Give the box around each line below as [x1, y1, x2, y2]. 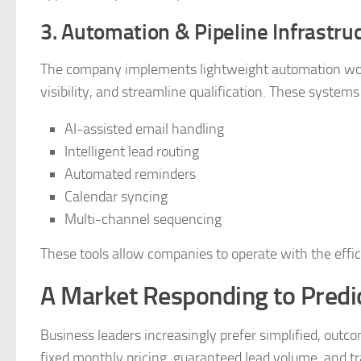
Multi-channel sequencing [64, 210, 222, 228]
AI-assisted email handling [64, 120, 224, 138]
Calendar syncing [64, 188, 168, 205]
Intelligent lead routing [64, 143, 199, 160]
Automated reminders [64, 165, 196, 183]
